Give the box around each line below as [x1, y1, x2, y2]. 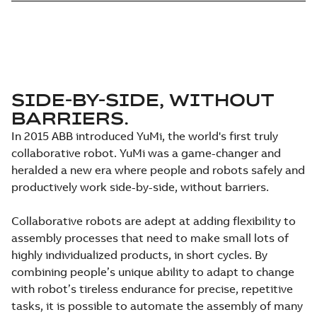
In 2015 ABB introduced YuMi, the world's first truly [11, 129, 278, 143]
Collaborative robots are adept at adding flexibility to [11, 214, 296, 228]
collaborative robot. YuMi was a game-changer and [11, 146, 281, 160]
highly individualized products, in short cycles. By [11, 248, 267, 262]
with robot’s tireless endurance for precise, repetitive [11, 282, 293, 296]
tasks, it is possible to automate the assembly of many [11, 299, 303, 313]
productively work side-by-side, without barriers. [11, 180, 269, 194]
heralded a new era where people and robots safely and [11, 163, 305, 177]
